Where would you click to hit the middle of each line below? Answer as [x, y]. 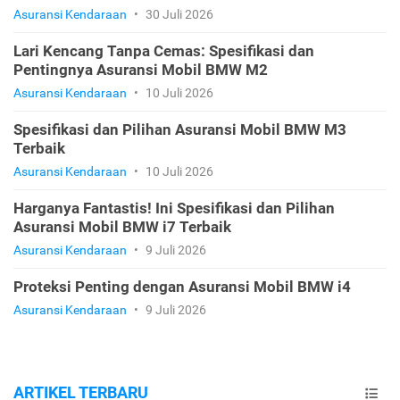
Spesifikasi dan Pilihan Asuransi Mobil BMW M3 [180, 130]
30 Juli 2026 [178, 15]
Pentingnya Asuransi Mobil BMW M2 [141, 70]
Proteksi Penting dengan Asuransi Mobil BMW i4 [182, 287]
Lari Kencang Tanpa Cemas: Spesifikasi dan [164, 51]
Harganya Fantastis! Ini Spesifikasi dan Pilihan [174, 208]
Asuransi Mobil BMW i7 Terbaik [122, 227]
